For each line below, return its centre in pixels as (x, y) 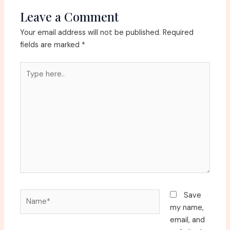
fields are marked (51, 45)
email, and (187, 220)
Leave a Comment (70, 16)
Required (178, 32)
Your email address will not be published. (91, 32)
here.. (29, 80)
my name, (187, 208)
